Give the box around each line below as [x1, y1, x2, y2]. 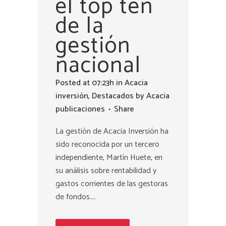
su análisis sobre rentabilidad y [55, 163, 156, 178]
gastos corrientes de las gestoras [55, 177, 168, 191]
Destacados [92, 89, 134, 103]
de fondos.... [55, 190, 96, 204]
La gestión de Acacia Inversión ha [55, 124, 168, 138]
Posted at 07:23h [55, 76, 114, 90]
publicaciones [55, 102, 105, 116]
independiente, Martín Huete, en [55, 150, 162, 164]
